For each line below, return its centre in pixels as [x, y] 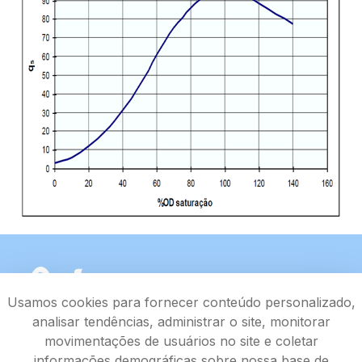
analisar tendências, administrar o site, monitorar [181, 322]
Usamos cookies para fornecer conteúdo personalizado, [181, 302]
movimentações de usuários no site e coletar [181, 341]
